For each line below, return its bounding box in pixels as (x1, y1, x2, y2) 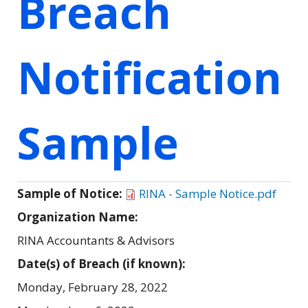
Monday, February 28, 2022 (17, 278, 168, 295)
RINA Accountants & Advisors (17, 232, 175, 248)
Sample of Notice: (17, 185, 125, 201)
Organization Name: (17, 208, 141, 225)
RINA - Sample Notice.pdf (139, 185, 276, 201)
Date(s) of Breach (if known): (17, 255, 188, 272)
